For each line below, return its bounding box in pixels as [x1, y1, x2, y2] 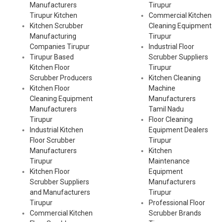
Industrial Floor [149, 43, 194, 51]
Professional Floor [149, 199, 205, 207]
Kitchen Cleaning [149, 74, 201, 82]
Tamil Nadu [149, 105, 184, 113]
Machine [149, 84, 175, 93]
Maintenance [149, 157, 190, 166]
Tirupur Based [30, 53, 74, 61]
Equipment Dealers [149, 126, 208, 134]
